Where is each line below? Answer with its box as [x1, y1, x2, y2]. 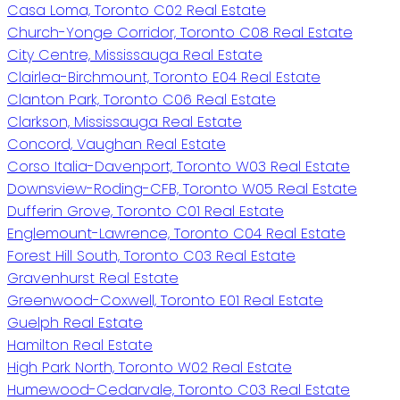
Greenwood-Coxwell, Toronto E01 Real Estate [7, 289, 323, 311]
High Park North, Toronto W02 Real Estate [7, 356, 292, 378]
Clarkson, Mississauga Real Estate [7, 111, 242, 132]
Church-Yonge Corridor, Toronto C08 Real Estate [7, 21, 353, 43]
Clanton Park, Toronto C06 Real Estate [7, 88, 276, 110]
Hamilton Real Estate [7, 334, 153, 355]
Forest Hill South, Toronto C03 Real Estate [7, 245, 296, 266]
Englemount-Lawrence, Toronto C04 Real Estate [7, 222, 346, 244]
